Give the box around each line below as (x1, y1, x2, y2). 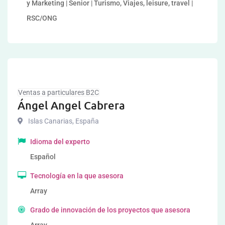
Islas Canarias (28, 117, 72, 125)
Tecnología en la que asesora (30, 172, 124, 180)
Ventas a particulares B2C (18, 88, 99, 96)
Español (30, 153, 56, 161)
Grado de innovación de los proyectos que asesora (30, 206, 190, 214)
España (74, 117, 99, 125)
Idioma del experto (30, 138, 90, 146)
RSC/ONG (27, 14, 57, 22)
